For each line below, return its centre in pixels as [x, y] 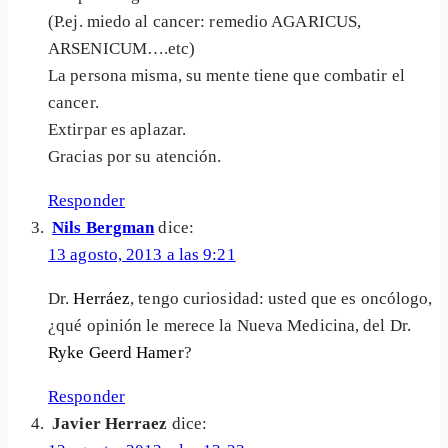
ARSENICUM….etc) [122, 49]
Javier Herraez [110, 424]
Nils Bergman [103, 228]
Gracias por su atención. [135, 157]
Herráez [102, 299]
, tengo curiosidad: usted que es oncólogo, [281, 299]
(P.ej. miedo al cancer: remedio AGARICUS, [205, 22]
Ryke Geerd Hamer [116, 353]
